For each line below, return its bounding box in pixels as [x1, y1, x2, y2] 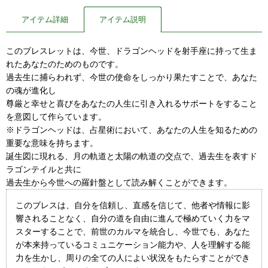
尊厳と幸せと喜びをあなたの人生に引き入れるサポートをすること [6, 99, 257, 108]
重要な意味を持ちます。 [6, 138, 98, 148]
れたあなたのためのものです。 [6, 59, 123, 69]
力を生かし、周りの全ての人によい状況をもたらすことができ [16, 253, 250, 263]
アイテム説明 [99, 15, 146, 24]
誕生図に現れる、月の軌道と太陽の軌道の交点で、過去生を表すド [6, 151, 257, 161]
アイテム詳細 [22, 15, 68, 24]
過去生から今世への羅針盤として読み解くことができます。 [6, 178, 232, 187]
